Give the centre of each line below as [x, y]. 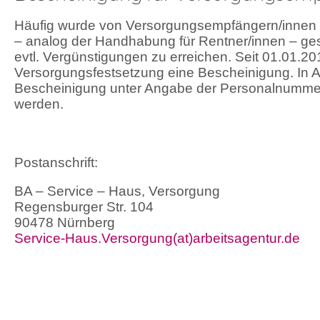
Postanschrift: [56, 162]
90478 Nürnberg [65, 223]
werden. [39, 104]
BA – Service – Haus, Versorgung [117, 191]
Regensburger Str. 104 [84, 207]
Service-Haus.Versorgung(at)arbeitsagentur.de [157, 239]
